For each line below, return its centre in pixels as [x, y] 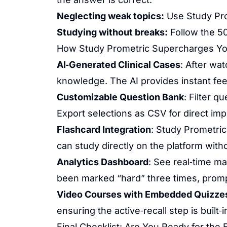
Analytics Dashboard [103, 162]
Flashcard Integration [104, 129]
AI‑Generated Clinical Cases [119, 65]
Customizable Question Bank [120, 97]
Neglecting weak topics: [110, 16]
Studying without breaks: [112, 32]
